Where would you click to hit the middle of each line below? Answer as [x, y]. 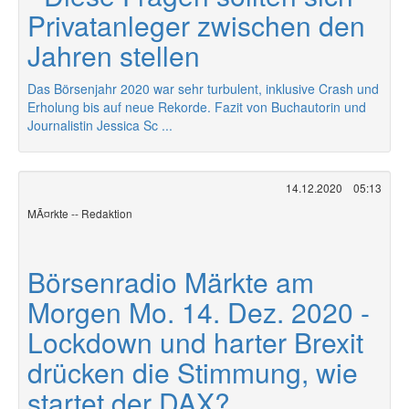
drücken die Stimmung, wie [193, 372]
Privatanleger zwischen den [196, 25]
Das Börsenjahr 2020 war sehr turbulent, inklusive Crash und [203, 89]
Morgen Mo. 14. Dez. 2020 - [199, 312]
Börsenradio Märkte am [171, 282]
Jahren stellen [114, 55]
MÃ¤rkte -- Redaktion [80, 213]
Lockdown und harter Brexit [195, 342]
